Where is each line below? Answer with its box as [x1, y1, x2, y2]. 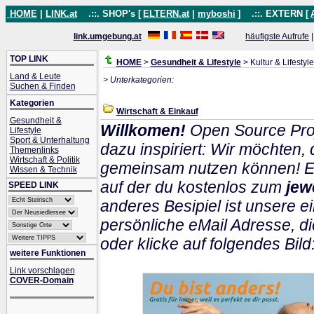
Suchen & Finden [9, 81, 76, 91]
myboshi [198, 8, 235, 19]
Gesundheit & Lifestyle [150, 57, 241, 67]
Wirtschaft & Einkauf [116, 107, 198, 116]
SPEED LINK [8, 180, 59, 190]
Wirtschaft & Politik [9, 155, 80, 165]
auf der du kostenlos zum [100, 178, 286, 196]
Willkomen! [100, 121, 186, 139]
